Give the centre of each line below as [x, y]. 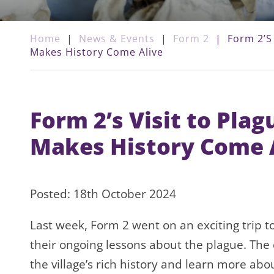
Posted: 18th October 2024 [103, 194]
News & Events [117, 39]
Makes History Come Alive [97, 52]
